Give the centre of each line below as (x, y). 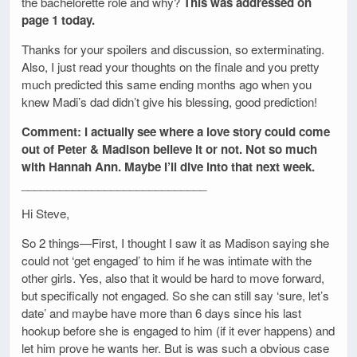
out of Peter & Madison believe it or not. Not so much (169, 149)
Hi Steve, (45, 214)
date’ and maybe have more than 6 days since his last (161, 313)
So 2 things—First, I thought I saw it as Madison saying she (175, 243)
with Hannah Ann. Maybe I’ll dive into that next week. (168, 167)
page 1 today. (58, 20)
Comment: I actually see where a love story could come (176, 132)
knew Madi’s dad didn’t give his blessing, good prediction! (169, 101)
